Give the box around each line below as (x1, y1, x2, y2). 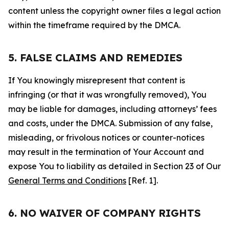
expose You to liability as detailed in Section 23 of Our (8, 161, 221, 171)
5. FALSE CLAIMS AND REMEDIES (8, 51, 182, 64)
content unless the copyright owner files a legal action (8, 6, 221, 16)
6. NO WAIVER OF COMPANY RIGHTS (8, 207, 201, 219)
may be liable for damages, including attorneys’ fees (8, 104, 217, 114)
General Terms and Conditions (8, 175, 126, 186)
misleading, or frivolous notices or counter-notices (8, 132, 204, 143)
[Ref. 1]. (126, 175, 158, 186)
